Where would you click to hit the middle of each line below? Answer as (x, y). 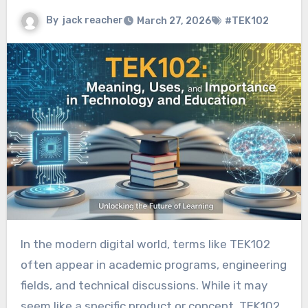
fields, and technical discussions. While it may (144, 285)
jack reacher (92, 20)
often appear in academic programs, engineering (153, 264)
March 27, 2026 (174, 21)
